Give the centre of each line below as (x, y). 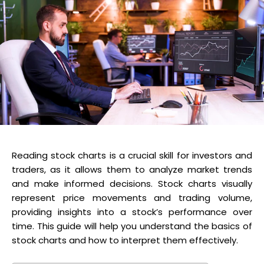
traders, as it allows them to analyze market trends (132, 169)
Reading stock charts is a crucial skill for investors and (132, 155)
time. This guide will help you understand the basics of (132, 226)
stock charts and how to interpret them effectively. (125, 240)
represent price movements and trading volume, (132, 197)
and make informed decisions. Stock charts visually (132, 183)
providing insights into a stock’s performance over (132, 212)
